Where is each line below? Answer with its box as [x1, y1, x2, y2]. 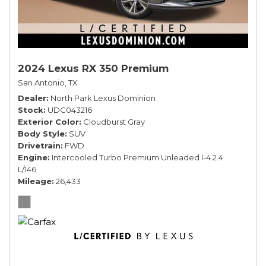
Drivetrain [18, 140, 61, 150]
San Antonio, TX [18, 77, 78, 87]
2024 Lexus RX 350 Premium [18, 62, 169, 74]
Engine [18, 152, 47, 162]
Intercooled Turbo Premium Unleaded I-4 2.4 [52, 152, 223, 162]
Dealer [18, 93, 46, 103]
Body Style [18, 128, 65, 138]
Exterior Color [18, 116, 79, 126]
